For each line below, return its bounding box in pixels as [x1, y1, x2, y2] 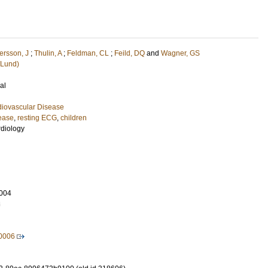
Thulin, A [34, 49, 62, 57]
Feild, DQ [114, 49, 145, 57]
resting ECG [17, 114, 57, 122]
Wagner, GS [161, 49, 200, 57]
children [60, 114, 87, 122]
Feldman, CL [67, 49, 109, 57]
